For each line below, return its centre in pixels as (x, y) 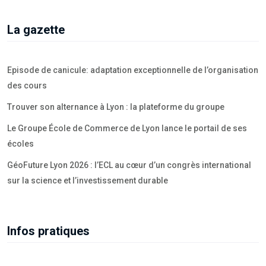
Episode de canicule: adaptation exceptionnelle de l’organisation (133, 70)
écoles (20, 144)
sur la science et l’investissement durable (88, 181)
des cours (27, 86)
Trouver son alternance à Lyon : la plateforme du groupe (116, 107)
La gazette (36, 30)
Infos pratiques (48, 231)
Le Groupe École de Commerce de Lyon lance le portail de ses (127, 129)
